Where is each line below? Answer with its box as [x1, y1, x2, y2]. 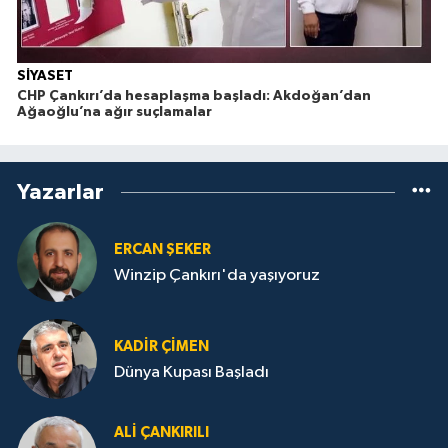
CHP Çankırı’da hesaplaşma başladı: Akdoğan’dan [17, 89, 371, 104]
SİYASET [17, 69, 73, 84]
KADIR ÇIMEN [114, 338, 209, 354]
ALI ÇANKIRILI [114, 425, 209, 441]
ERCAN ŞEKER [114, 241, 211, 257]
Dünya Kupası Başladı [114, 363, 269, 381]
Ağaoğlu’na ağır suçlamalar [17, 105, 212, 120]
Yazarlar [17, 181, 104, 204]
